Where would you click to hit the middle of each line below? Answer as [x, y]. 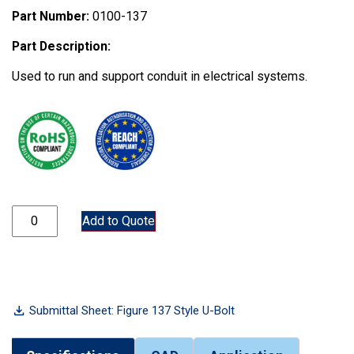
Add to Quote [118, 221]
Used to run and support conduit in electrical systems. [160, 77]
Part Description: [61, 47]
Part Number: [51, 17]
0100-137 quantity [61, 213]
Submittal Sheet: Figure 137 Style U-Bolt [132, 311]
